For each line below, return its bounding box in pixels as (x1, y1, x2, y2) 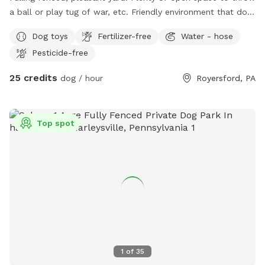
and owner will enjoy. (9, 21, 94, 31)
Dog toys (32, 31, 68, 41)
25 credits (9, 72, 57, 84)
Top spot (37, 118, 74, 128)
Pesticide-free (32, 47, 88, 57)
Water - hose (181, 31, 233, 41)
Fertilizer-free (98, 31, 151, 41)
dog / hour (57, 73, 103, 83)
